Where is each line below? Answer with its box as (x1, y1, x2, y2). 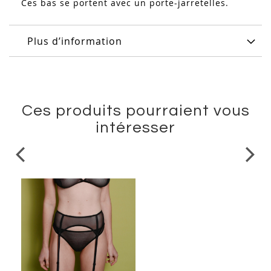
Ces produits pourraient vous (21, 103, 250, 119)
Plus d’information (27, 34, 122, 48)
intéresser (96, 120, 175, 136)
